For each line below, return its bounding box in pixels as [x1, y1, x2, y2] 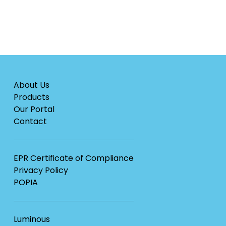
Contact [13, 116, 47, 128]
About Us [13, 79, 49, 91]
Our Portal [13, 103, 54, 116]
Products [13, 91, 49, 103]
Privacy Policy [13, 164, 68, 177]
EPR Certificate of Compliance [13, 152, 134, 164]
